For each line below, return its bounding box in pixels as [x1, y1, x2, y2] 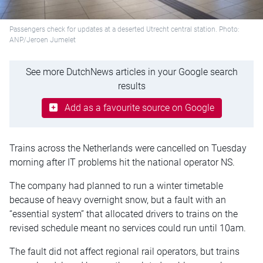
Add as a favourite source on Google [64, 102, 214, 113]
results [117, 80, 146, 92]
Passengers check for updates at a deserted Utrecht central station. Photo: [9, 25, 240, 34]
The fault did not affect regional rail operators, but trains [9, 245, 240, 257]
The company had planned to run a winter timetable [9, 180, 223, 191]
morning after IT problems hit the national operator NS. [9, 156, 235, 168]
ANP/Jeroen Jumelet [9, 36, 76, 45]
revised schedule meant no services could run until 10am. [9, 222, 246, 234]
